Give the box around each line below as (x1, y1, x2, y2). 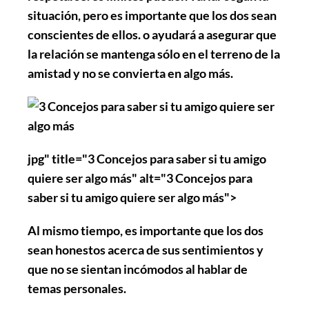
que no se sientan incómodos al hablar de (28, 261, 248, 277)
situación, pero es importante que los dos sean (28, 7, 277, 23)
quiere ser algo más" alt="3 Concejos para (28, 170, 252, 186)
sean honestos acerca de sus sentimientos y (28, 241, 263, 257)
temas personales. (28, 280, 126, 296)
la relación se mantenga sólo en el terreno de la (28, 46, 280, 61)
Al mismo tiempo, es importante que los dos (28, 222, 263, 238)
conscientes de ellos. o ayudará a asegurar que (28, 26, 277, 42)
